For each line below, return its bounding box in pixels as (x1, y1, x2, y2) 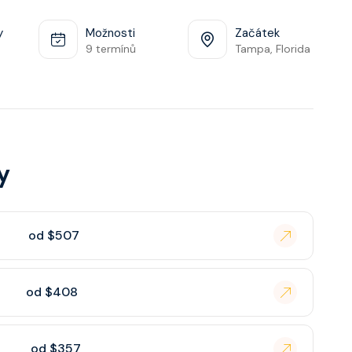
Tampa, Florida (235, 42, 310, 56)
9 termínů (86, 42, 136, 56)
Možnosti (86, 25, 135, 41)
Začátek (235, 25, 280, 41)
